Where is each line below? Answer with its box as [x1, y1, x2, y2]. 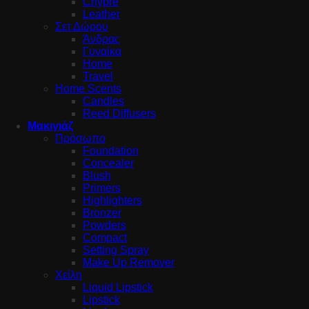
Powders [83, 219, 126, 232]
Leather [83, 8, 120, 21]
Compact [83, 232, 127, 244]
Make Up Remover [83, 257, 175, 269]
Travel [83, 70, 113, 83]
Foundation [83, 145, 139, 157]
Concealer [83, 157, 134, 170]
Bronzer [83, 207, 121, 219]
